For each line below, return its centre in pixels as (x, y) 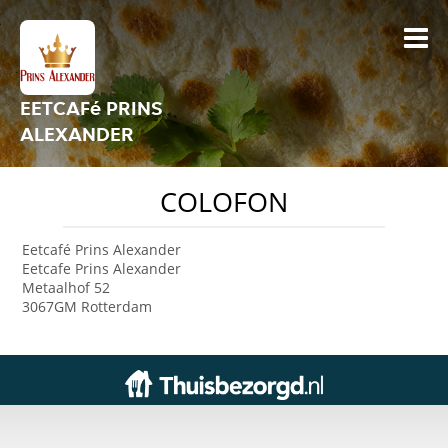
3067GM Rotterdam (87, 306)
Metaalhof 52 (66, 287)
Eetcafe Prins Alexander (102, 268)
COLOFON (224, 202)
